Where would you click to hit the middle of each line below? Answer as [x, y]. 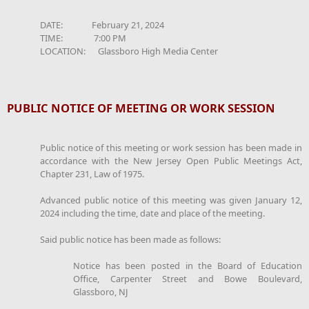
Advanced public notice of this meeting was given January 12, [171, 200]
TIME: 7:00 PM [83, 38]
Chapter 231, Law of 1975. [92, 173]
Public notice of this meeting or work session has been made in [171, 147]
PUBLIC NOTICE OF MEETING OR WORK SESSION [141, 108]
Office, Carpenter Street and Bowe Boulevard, [188, 278]
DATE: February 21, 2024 [102, 24]
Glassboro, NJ [101, 291]
